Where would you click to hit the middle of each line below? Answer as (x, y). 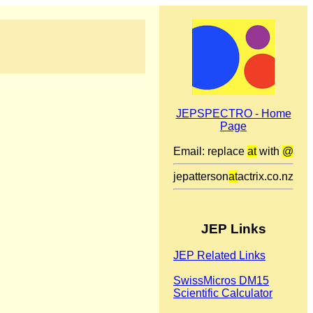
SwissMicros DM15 (221, 281)
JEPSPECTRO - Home (233, 114)
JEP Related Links (219, 256)
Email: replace (210, 151)
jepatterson (201, 176)
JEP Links (233, 228)
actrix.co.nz (265, 176)
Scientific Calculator (223, 293)
